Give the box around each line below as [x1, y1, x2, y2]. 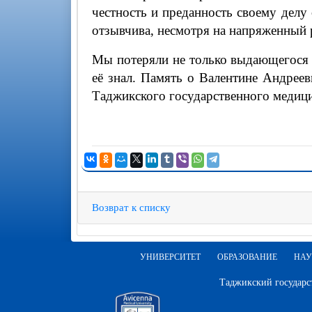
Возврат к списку [92, 202, 171, 213]
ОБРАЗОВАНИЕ [217, 252, 277, 262]
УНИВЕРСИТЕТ [139, 252, 201, 262]
